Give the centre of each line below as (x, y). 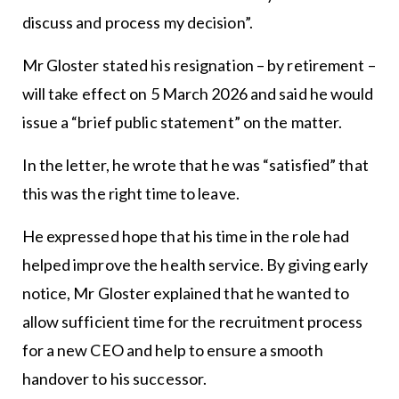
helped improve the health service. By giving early (195, 265)
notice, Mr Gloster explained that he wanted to (186, 293)
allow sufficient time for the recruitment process (192, 322)
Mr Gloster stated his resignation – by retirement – (199, 65)
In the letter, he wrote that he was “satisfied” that (195, 165)
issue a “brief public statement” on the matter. (182, 122)
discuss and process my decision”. (137, 23)
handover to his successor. (114, 379)
